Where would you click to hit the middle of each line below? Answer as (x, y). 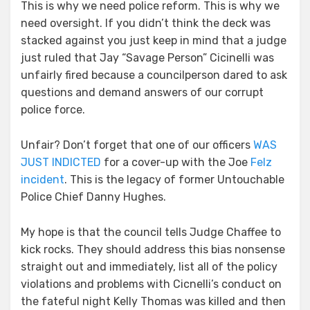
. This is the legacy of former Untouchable (174, 180)
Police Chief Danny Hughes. (93, 197)
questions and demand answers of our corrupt (142, 93)
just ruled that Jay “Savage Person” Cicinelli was (147, 58)
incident (43, 180)
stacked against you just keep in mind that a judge (154, 41)
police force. (53, 110)
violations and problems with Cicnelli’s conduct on (151, 284)
